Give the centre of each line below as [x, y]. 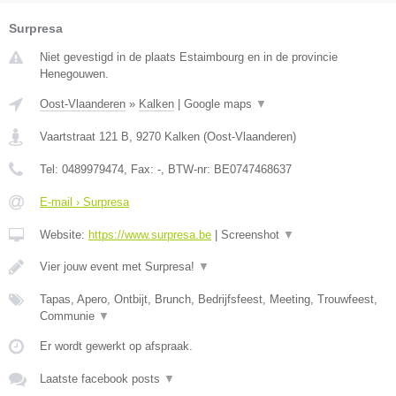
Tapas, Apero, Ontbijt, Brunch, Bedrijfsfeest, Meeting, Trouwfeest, [209, 299]
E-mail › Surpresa [84, 202]
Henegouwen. [74, 73]
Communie [69, 316]
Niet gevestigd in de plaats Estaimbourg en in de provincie [189, 57]
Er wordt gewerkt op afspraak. [116, 346]
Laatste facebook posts [102, 378]
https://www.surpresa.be [150, 234]
